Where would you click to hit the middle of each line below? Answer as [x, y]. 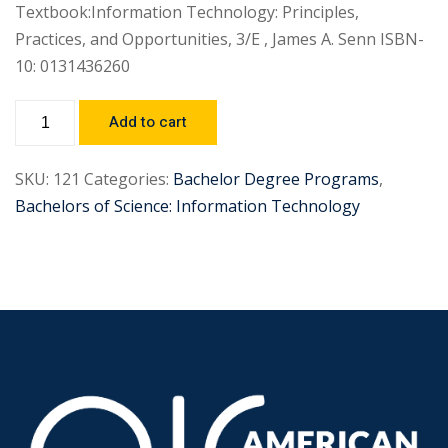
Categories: [126, 179]
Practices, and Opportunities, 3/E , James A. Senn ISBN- [219, 39]
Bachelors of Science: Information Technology [187, 206]
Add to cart [148, 122]
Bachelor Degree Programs [276, 179]
